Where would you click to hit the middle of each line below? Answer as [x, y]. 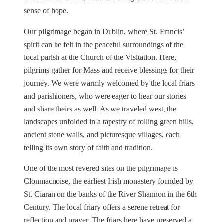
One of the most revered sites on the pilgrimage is [101, 168]
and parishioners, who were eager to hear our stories [105, 96]
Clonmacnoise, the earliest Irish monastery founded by [109, 181]
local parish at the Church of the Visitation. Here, [100, 57]
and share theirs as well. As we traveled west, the [100, 109]
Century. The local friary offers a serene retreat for [102, 207]
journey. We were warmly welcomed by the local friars [109, 83]
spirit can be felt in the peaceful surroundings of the [104, 44]
